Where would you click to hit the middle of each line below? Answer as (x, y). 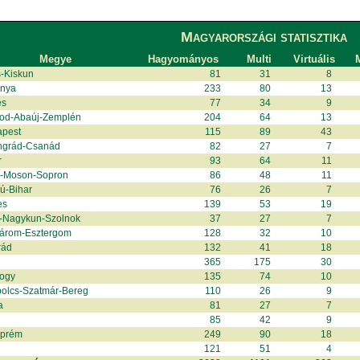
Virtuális (315, 59)
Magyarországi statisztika (264, 37)
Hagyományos (184, 59)
